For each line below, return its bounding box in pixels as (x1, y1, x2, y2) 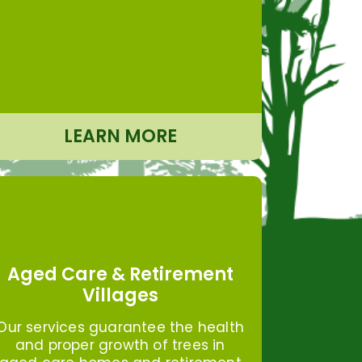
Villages (82, 282, 158, 308)
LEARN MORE (63, 123, 177, 149)
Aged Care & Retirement (6, 261, 234, 287)
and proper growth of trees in (15, 335, 225, 355)
